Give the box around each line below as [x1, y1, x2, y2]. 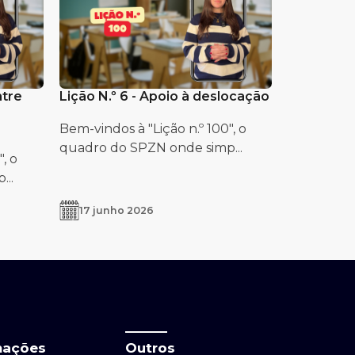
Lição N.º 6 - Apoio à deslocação [59, 88, 269, 104]
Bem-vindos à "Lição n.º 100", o [59, 120, 246, 136]
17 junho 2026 [78, 204, 154, 216]
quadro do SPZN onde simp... [59, 139, 242, 155]
